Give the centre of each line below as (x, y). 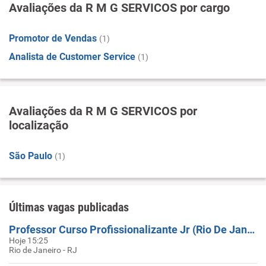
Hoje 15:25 (28, 240)
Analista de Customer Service (72, 57)
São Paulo (31, 156)
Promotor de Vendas (53, 38)
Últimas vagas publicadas (69, 207)
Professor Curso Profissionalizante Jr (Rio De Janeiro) (251, 229)
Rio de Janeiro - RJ (43, 250)
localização (39, 125)
